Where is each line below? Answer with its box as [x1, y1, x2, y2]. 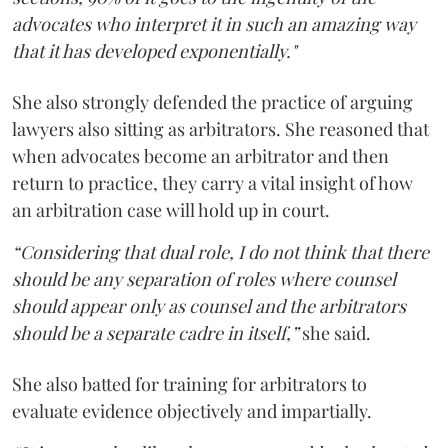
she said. [302, 321, 375, 345]
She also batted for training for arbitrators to [12, 372, 367, 396]
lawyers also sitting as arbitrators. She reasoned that [12, 117, 429, 141]
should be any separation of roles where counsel [12, 267, 396, 291]
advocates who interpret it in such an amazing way [12, 12, 416, 36]
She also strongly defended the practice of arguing [12, 90, 413, 114]
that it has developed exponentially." [12, 39, 296, 63]
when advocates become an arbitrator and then [12, 144, 389, 168]
